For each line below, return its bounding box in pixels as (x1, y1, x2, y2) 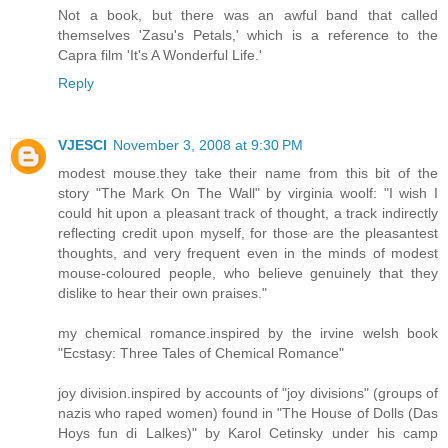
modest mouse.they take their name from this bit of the (58, 165, 438, 182)
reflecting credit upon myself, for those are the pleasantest (58, 225, 438, 242)
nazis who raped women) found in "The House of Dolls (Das (58, 405, 438, 422)
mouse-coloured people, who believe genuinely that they (58, 265, 438, 282)
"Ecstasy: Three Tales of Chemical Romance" (58, 345, 344, 362)
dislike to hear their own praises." (58, 285, 267, 302)
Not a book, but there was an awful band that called (58, 7, 438, 24)
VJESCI (58, 137, 107, 154)
